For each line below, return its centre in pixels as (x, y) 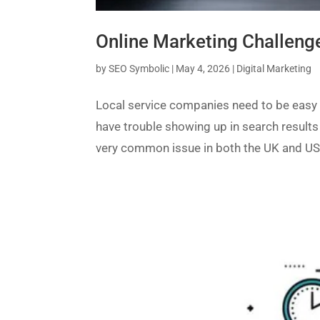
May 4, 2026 (203, 69)
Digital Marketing (274, 69)
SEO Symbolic (139, 69)
